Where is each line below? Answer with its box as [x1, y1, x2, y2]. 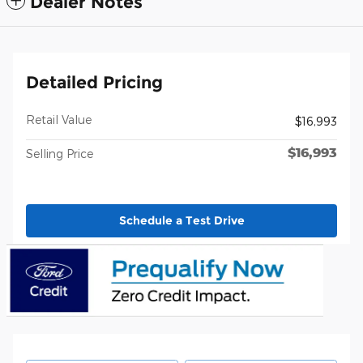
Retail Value [26, 112, 92, 126]
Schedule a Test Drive [118, 213, 245, 228]
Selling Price [26, 146, 93, 160]
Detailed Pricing [26, 71, 163, 92]
